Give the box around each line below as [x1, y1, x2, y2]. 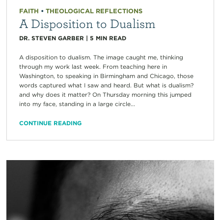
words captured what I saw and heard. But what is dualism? [19, 82, 193, 89]
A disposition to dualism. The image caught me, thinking [19, 54, 183, 61]
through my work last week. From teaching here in [19, 63, 167, 71]
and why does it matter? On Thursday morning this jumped [19, 91, 192, 99]
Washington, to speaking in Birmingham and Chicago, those [19, 72, 193, 80]
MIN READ [95, 34, 126, 42]
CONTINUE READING [19, 119, 82, 127]
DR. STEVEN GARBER [19, 34, 84, 42]
